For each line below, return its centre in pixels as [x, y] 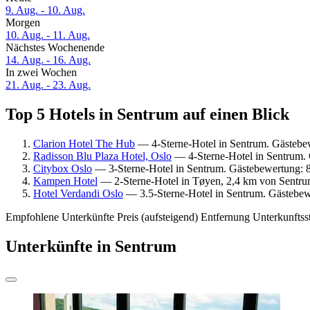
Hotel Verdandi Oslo [78, 193]
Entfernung [225, 217]
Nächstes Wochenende [55, 48]
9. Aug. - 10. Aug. [45, 10]
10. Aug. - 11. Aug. [48, 35]
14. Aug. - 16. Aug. [48, 60]
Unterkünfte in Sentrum [91, 246]
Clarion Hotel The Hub [84, 143]
